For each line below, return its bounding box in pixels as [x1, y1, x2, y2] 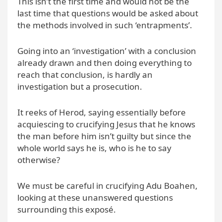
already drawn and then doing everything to [17, 56, 192, 68]
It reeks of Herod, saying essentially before [17, 106, 186, 118]
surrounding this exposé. [17, 203, 116, 215]
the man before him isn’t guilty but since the [17, 130, 191, 142]
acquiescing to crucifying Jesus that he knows [17, 118, 195, 130]
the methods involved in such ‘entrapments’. [17, 19, 192, 31]
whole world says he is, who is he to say [17, 142, 171, 154]
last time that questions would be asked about [17, 7, 198, 19]
